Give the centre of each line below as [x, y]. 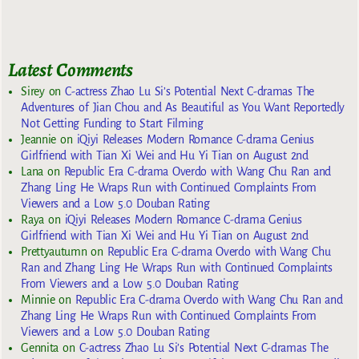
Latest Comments [71, 69]
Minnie [38, 300]
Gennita [40, 348]
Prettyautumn [54, 252]
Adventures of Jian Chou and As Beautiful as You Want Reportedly [183, 108]
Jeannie [38, 140]
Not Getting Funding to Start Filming [112, 124]
